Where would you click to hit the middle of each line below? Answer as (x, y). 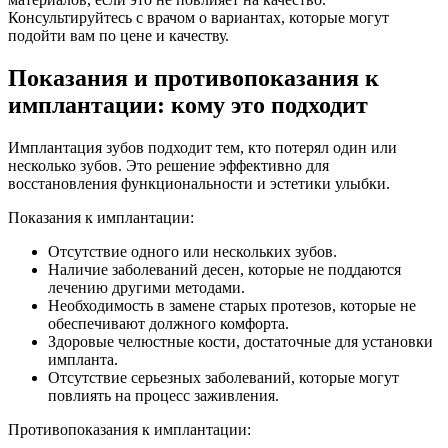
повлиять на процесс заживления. (163, 395)
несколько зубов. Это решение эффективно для (168, 165)
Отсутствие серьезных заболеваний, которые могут (223, 377)
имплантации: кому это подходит (188, 104)
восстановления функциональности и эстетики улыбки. (199, 183)
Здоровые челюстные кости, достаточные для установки (240, 341)
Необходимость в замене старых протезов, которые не (232, 305)
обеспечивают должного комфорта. (168, 323)
